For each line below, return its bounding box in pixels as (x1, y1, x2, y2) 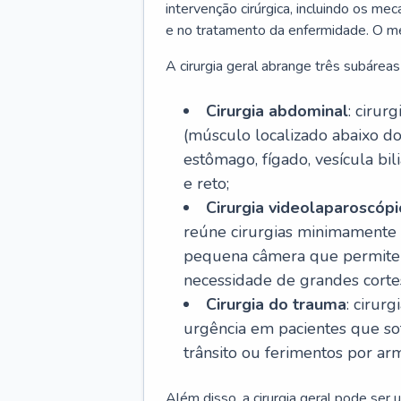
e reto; (183, 173, 229, 194)
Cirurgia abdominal (206, 100, 348, 122)
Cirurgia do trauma (206, 294, 346, 315)
